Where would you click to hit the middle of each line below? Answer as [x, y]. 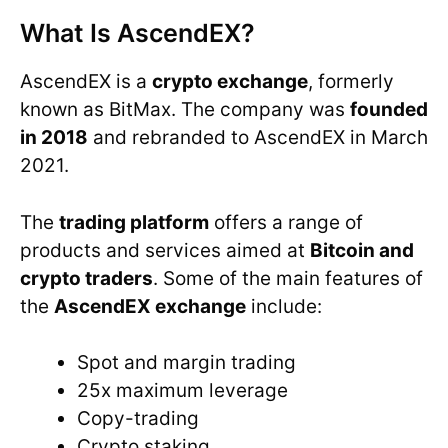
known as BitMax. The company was [185, 110]
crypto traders [86, 278]
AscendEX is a [86, 82]
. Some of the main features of [288, 278]
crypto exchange [230, 82]
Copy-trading [138, 419]
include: [284, 306]
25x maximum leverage [182, 391]
